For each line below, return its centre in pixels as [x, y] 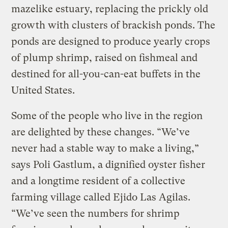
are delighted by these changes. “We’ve [101, 132]
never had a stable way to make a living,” [105, 148]
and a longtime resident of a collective [98, 181]
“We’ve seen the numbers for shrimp [96, 213]
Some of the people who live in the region [107, 116]
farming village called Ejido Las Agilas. [101, 197]
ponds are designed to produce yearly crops [111, 41]
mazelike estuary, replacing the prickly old [110, 9]
